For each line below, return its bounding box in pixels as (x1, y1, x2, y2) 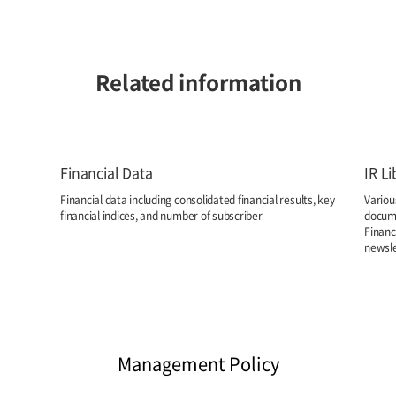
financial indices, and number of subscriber (60, 208, 263, 223)
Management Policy (117, 351, 279, 377)
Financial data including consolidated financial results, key (60, 192, 335, 207)
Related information (95, 66, 301, 97)
